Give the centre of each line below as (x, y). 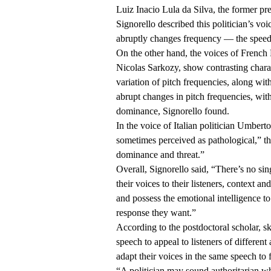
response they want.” (156, 213)
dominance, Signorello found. (173, 111)
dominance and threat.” (160, 155)
